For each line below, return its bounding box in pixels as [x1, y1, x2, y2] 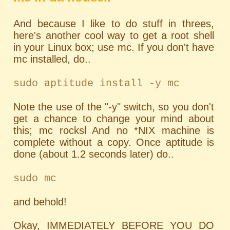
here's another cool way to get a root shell [13, 29, 214, 41]
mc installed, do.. [13, 53, 91, 65]
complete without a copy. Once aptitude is [13, 136, 214, 148]
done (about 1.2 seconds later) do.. [13, 148, 175, 160]
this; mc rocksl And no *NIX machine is [13, 124, 214, 136]
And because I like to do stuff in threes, [13, 17, 214, 29]
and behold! [13, 196, 67, 207]
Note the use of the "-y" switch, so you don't [13, 101, 214, 112]
